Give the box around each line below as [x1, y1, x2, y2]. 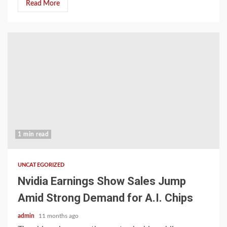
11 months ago [39, 213, 79, 219]
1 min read [18, 131, 49, 137]
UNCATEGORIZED [18, 162, 65, 168]
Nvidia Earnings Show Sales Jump [18, 175, 186, 187]
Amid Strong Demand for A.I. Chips [18, 192, 193, 204]
